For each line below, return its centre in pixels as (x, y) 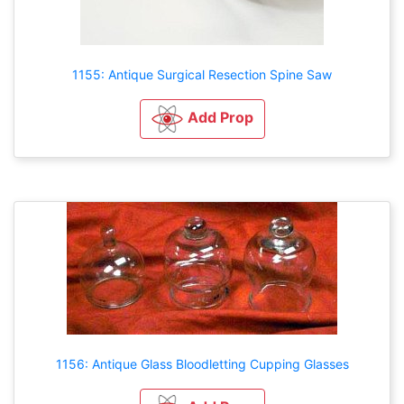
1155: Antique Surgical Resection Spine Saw (202, 74)
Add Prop (220, 117)
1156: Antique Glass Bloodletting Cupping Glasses (202, 363)
